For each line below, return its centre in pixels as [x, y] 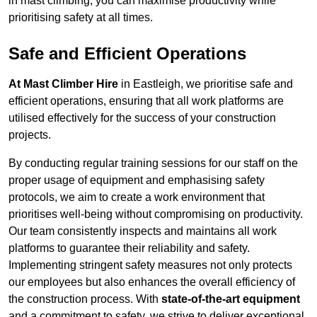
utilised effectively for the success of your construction [142, 118]
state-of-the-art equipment [231, 299]
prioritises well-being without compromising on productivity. [156, 214]
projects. [30, 135]
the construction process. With [85, 299]
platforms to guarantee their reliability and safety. [129, 248]
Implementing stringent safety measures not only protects [150, 265]
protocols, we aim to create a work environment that [137, 197]
